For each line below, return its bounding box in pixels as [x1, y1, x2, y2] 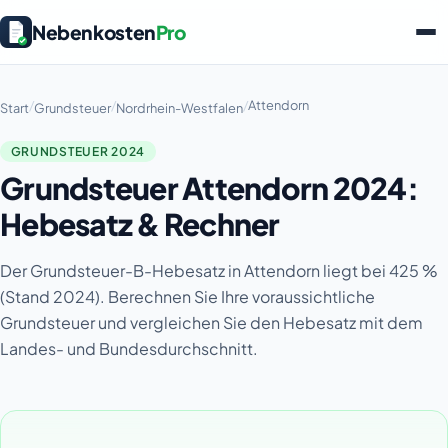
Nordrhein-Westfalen [116, 100, 243, 117]
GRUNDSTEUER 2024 [10, 143, 146, 159]
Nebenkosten [32, 19, 156, 44]
